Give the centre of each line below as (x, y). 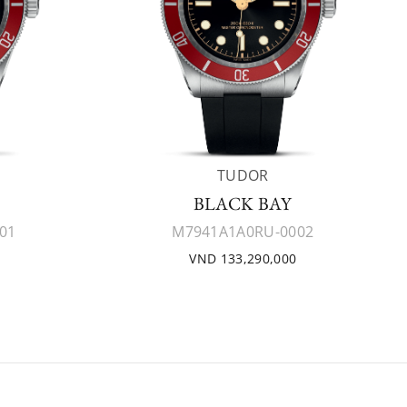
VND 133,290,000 (243, 258)
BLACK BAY (243, 203)
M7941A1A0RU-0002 (243, 232)
